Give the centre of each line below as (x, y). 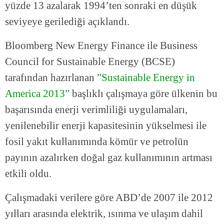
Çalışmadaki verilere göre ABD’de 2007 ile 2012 (109, 198)
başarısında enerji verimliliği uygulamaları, (96, 110)
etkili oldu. (28, 174)
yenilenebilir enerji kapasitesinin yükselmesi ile (106, 126)
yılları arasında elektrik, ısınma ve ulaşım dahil (104, 214)
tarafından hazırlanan (51, 78)
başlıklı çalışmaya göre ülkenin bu (143, 94)
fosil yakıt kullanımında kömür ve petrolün (97, 142)
